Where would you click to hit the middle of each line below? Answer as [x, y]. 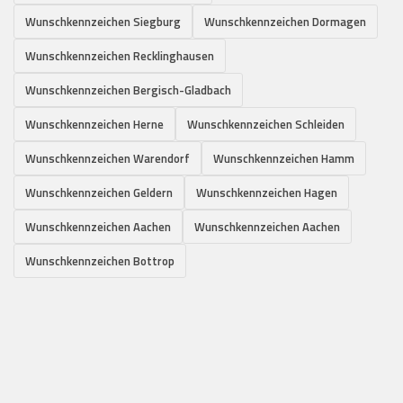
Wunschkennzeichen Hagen [267, 193]
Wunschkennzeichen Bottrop [100, 261]
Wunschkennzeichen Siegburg [103, 22]
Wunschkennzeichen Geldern [99, 193]
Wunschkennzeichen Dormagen [285, 22]
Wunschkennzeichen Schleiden [266, 125]
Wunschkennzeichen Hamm [284, 159]
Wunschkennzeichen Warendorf [107, 159]
